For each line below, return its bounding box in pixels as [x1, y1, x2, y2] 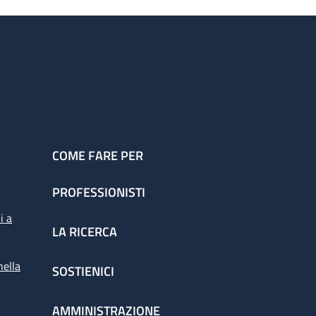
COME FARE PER [52, 146, 143, 166]
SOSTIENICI [52, 262, 114, 281]
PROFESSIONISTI [52, 183, 145, 202]
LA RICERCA [52, 222, 117, 242]
